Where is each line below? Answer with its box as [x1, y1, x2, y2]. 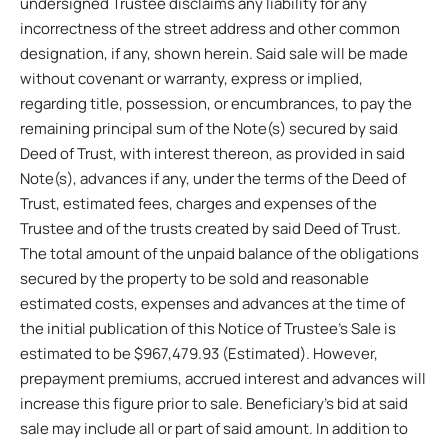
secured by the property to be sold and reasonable [20, 267, 369, 289]
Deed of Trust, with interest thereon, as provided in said [20, 142, 405, 164]
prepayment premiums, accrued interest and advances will [20, 367, 426, 389]
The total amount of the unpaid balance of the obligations [20, 242, 419, 264]
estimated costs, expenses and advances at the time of [20, 292, 405, 314]
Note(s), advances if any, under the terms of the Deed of [20, 167, 406, 189]
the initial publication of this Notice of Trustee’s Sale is [20, 317, 396, 339]
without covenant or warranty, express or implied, [20, 67, 363, 89]
